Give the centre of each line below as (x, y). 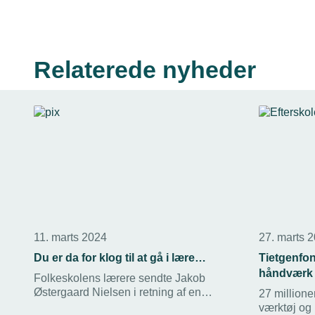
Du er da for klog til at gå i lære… (120, 257)
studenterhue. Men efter (92, 306)
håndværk (286, 273)
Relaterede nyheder (145, 69)
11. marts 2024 (70, 237)
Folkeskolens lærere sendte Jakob (120, 278)
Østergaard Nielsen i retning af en (117, 292)
